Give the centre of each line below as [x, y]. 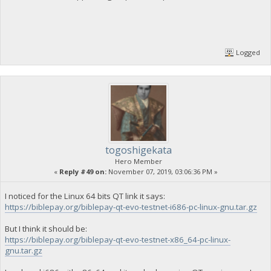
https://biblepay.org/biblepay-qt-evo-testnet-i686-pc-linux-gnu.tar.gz [131, 207]
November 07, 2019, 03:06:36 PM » [162, 172]
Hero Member [139, 162]
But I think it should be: [46, 228]
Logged [247, 52]
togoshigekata [139, 150]
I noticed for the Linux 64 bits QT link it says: [85, 196]
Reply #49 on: [83, 172]
